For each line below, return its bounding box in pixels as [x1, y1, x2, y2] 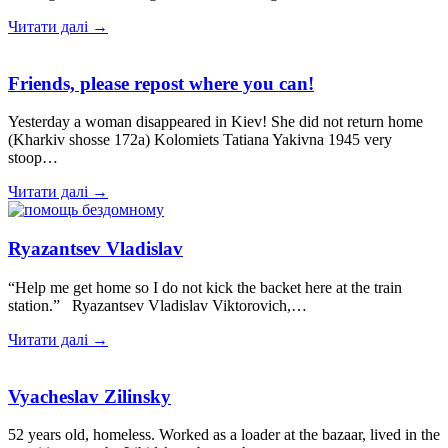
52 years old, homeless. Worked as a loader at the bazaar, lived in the [8, 426, 440, 444]
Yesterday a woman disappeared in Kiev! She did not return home [8, 113, 423, 131]
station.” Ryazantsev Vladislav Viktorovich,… [8, 296, 307, 314]
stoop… [8, 149, 58, 167]
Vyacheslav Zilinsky [8, 385, 171, 407]
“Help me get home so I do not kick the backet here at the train [8, 278, 402, 296]
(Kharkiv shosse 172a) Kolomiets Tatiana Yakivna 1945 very [8, 131, 392, 149]
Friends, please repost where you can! [8, 72, 314, 94]
